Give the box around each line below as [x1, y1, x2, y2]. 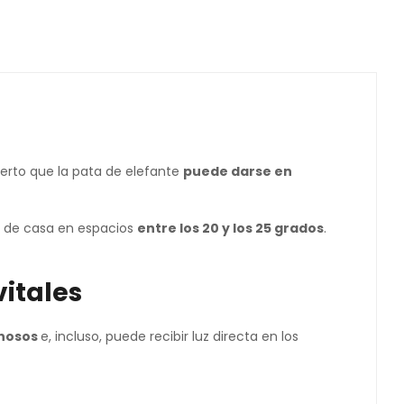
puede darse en [183, 162, 292, 180]
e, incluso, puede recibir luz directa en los [41, 327, 298, 345]
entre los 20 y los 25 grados [137, 219, 324, 237]
